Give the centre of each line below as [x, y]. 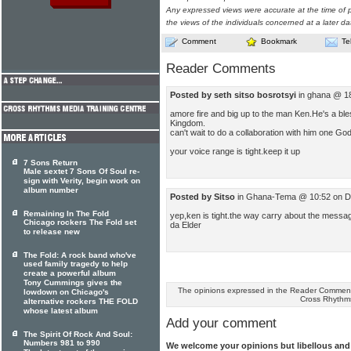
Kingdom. [188, 123]
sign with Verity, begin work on [82, 181]
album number [51, 190]
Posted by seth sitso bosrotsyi [233, 94]
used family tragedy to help [76, 264]
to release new [52, 232]
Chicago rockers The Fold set [80, 223]
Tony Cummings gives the [73, 283]
